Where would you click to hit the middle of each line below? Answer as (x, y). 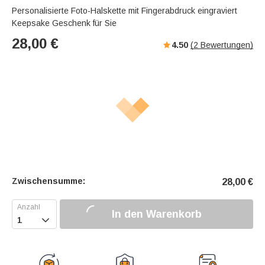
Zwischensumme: (49, 181)
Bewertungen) (226, 45)
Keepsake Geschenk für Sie (64, 23)
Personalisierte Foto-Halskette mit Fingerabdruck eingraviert (125, 11)
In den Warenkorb (156, 214)
